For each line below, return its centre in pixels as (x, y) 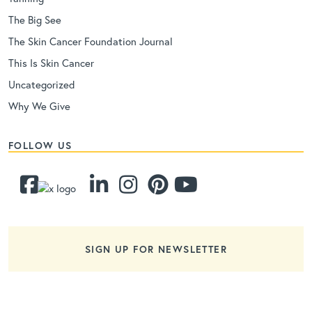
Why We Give (39, 106)
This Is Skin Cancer (51, 62)
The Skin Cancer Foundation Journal (91, 41)
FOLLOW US (40, 145)
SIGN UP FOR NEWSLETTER (156, 249)
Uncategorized (42, 84)
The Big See (35, 19)
